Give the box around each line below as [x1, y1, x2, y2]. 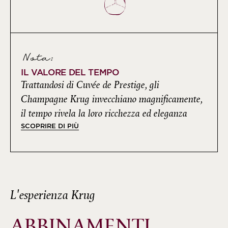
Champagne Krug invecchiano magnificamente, [21, 92, 203, 106]
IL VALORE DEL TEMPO [21, 67, 119, 77]
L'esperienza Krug [10, 187, 95, 204]
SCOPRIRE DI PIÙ [21, 122, 79, 130]
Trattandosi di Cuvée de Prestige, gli [21, 78, 159, 92]
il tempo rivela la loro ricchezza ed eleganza [21, 106, 187, 120]
